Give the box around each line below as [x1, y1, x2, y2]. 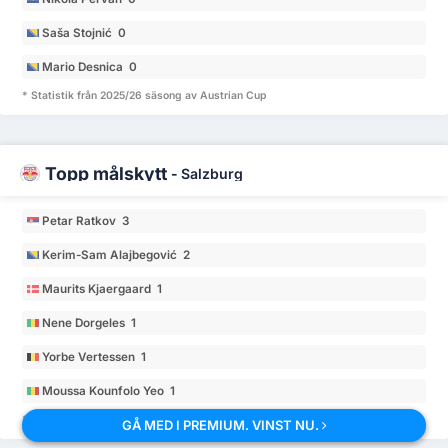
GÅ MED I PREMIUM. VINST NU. [121, 417, 322, 433]
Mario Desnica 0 [42, 59, 138, 74]
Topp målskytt [45, 162, 171, 184]
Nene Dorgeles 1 [42, 315, 137, 330]
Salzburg [181, 164, 243, 182]
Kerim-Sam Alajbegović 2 [42, 247, 191, 262]
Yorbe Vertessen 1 [42, 349, 147, 364]
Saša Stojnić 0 [42, 25, 127, 40]
